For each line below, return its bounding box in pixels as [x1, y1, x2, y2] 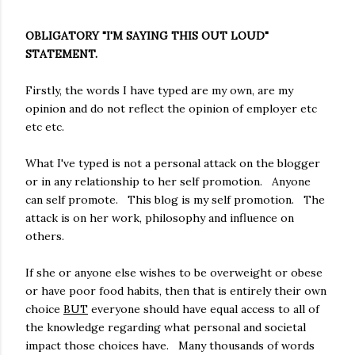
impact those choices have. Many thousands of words [25, 338, 315, 353]
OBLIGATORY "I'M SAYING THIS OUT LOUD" [25, 28, 269, 43]
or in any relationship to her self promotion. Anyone [25, 174, 311, 189]
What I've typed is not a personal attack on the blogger [25, 155, 320, 170]
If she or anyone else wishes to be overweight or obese [25, 265, 323, 280]
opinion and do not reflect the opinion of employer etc [25, 101, 317, 116]
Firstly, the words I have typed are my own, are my [25, 82, 293, 97]
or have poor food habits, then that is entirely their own [25, 283, 326, 298]
